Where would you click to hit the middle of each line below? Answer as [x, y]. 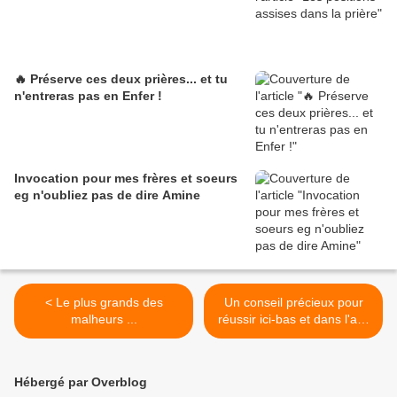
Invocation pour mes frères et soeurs [126, 178]
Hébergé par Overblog [81, 381]
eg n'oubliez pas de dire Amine [107, 195]
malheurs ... [104, 319]
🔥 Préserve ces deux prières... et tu [121, 78]
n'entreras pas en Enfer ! [88, 95]
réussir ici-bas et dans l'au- [293, 319]
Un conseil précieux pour [293, 302]
